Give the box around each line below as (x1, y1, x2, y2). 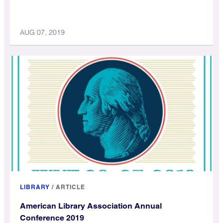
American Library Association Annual (20, 201, 162, 211)
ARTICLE (56, 183, 85, 191)
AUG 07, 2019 (20, 27, 65, 37)
